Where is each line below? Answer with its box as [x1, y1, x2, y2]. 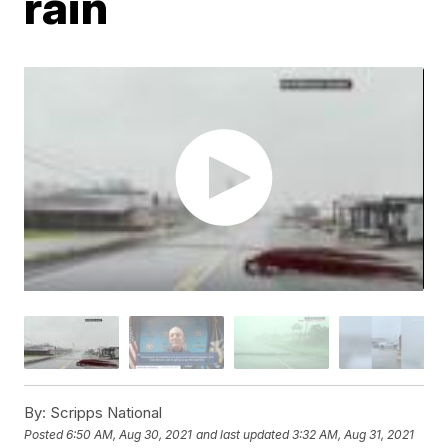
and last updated [196, 426, 290, 442]
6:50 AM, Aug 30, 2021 [66, 426, 193, 442]
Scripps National [46, 403, 163, 423]
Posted [24, 426, 67, 442]
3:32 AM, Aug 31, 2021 [292, 426, 415, 442]
